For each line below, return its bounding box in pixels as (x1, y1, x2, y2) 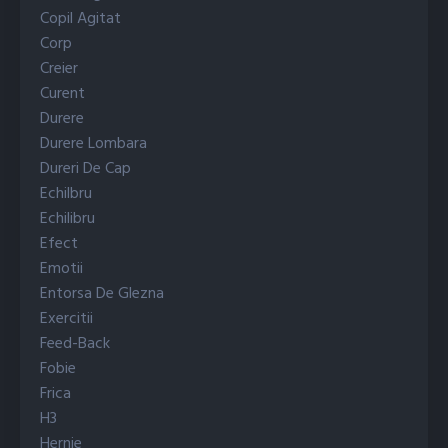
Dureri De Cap (40, 156, 131, 183)
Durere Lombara (40, 131, 147, 158)
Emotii (40, 256, 83, 283)
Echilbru (40, 181, 92, 208)
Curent (40, 81, 85, 108)
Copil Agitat (40, 6, 121, 33)
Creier (40, 56, 78, 83)
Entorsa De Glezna (40, 281, 164, 308)
